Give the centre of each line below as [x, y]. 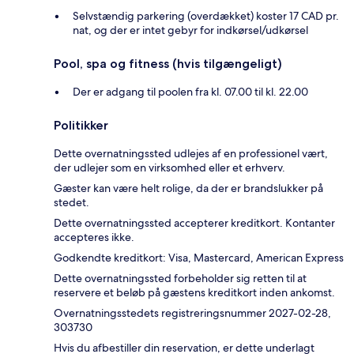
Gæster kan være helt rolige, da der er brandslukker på [188, 188]
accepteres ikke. [94, 237]
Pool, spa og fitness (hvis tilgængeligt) [168, 64]
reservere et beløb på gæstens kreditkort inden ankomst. [194, 293]
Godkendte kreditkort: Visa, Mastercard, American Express [199, 258]
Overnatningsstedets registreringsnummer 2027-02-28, [192, 313]
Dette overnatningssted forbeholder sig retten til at [180, 279]
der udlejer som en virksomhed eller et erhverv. [169, 168]
